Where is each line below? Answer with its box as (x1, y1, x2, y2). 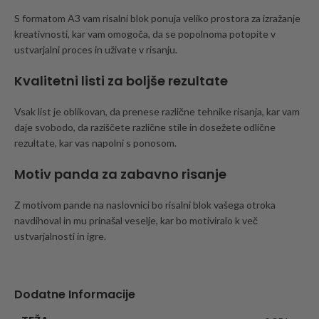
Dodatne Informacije (14, 286, 135, 303)
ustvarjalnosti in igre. (14, 230, 106, 243)
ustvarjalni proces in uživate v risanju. (14, 43, 177, 56)
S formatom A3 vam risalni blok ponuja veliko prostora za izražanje (14, 12, 300, 25)
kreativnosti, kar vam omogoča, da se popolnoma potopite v (14, 28, 276, 41)
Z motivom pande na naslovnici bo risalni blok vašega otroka (14, 199, 276, 211)
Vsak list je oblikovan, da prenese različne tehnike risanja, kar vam (14, 105, 300, 118)
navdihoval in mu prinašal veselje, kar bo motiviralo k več (14, 214, 258, 227)
